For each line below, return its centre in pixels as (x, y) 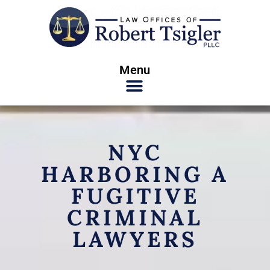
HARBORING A (135, 174)
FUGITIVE (135, 196)
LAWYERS (135, 239)
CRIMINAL (135, 218)
